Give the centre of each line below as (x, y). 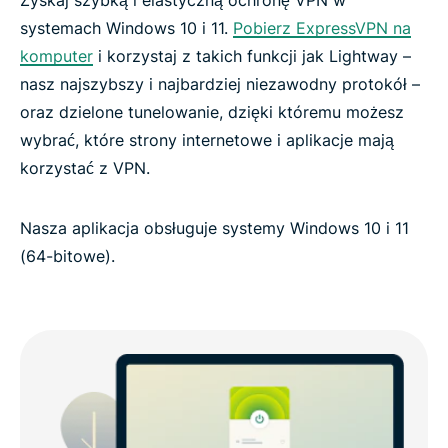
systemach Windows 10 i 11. (126, 27)
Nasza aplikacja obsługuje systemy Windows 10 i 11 (214, 227)
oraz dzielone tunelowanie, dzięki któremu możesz (212, 111)
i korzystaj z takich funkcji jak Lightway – (252, 55)
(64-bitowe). (67, 255)
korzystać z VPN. (85, 167)
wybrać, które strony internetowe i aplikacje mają (207, 139)
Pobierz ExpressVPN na (322, 27)
